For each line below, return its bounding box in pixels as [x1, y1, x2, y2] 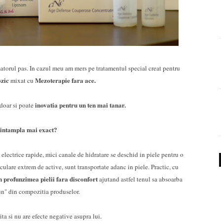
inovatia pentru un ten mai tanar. [34, 100, 126, 110]
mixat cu [8, 76, 35, 85]
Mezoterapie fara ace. [35, 75, 98, 85]
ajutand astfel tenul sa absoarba [99, 175, 183, 184]
